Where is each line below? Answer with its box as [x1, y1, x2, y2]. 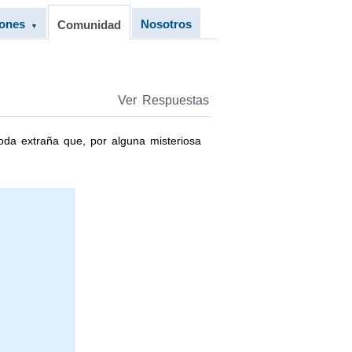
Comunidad [57, 18, 121, 31]
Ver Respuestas [117, 93, 209, 107]
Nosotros [140, 17, 192, 31]
